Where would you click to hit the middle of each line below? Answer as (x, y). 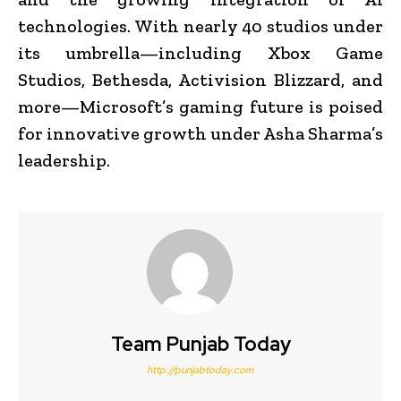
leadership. (64, 160)
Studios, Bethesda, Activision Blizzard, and (200, 79)
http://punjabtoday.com (200, 369)
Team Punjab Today (200, 344)
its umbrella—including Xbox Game (200, 52)
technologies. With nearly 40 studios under (200, 26)
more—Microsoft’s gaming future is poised (200, 106)
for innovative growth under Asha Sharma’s (200, 133)
